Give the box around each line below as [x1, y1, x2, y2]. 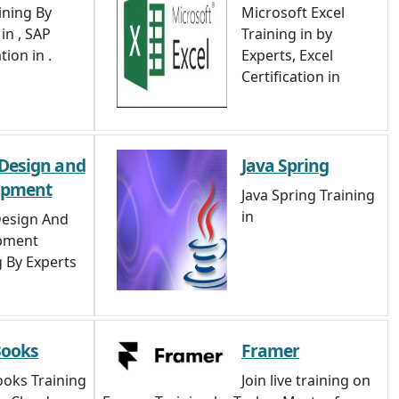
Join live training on [241, 370, 370, 390]
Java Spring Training [241, 185, 375, 205]
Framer [241, 338, 300, 362]
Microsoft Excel [241, 3, 345, 22]
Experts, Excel [241, 45, 333, 65]
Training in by [241, 24, 332, 44]
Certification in [241, 67, 340, 86]
